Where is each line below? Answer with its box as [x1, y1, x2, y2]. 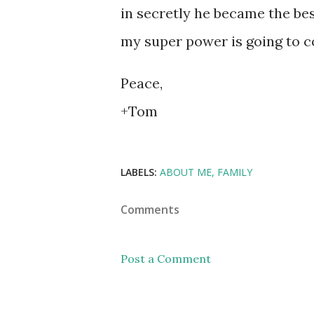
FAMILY [217, 165, 252, 179]
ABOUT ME [160, 165, 212, 179]
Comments [121, 202, 179, 217]
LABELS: [121, 165, 157, 179]
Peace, [121, 74, 163, 92]
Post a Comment [121, 252, 211, 266]
